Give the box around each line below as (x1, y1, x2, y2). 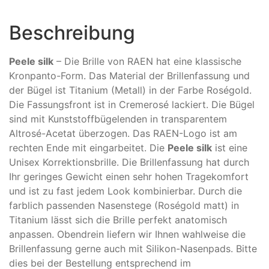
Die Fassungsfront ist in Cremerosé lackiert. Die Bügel (9, 98, 255, 111)
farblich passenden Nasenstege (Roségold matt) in (9, 199, 239, 212)
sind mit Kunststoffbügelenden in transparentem (9, 113, 227, 125)
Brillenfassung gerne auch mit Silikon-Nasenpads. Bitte (9, 243, 257, 255)
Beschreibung (9, 21, 135, 45)
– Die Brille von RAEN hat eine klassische (53, 55, 241, 68)
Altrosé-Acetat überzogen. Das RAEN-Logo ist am (9, 127, 237, 140)
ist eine (212, 142, 247, 154)
